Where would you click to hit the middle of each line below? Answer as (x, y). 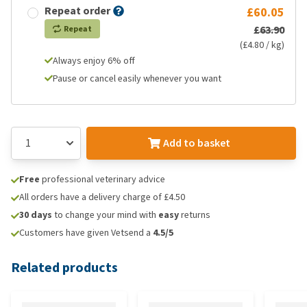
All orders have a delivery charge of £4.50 (102, 197)
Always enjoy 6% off (94, 61)
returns (195, 215)
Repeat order (77, 11)
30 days (36, 215)
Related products (64, 268)
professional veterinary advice (102, 179)
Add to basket (196, 143)
